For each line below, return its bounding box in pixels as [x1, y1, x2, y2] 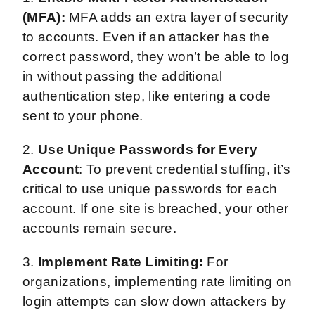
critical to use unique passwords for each [22, 181, 278, 196]
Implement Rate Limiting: [37, 254, 204, 269]
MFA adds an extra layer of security [65, 9, 289, 25]
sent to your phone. [22, 108, 148, 123]
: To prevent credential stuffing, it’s [79, 161, 291, 176]
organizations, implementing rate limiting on [22, 274, 292, 289]
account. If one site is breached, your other [22, 200, 289, 216]
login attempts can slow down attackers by [22, 293, 287, 309]
